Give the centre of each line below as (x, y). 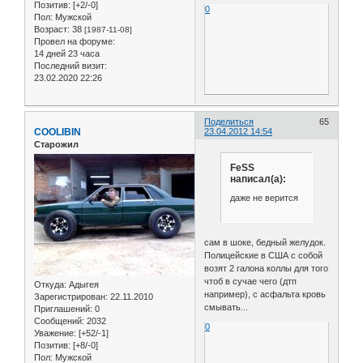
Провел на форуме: (75, 42)
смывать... (226, 307)
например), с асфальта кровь (265, 294)
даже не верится (264, 198)
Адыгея (83, 285)
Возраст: (52, 30)
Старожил (56, 144)
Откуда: (50, 285)
